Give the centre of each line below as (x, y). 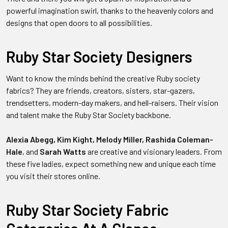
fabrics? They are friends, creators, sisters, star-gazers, (101, 90)
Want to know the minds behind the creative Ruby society (103, 78)
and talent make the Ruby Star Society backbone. (89, 115)
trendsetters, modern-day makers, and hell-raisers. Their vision (112, 102)
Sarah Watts (63, 151)
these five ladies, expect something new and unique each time (111, 163)
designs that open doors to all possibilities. (79, 22)
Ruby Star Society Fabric (88, 209)
